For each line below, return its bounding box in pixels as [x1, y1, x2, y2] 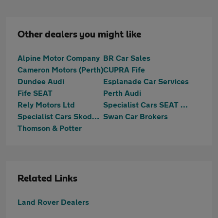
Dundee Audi [18, 76, 64, 86]
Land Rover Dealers [18, 197, 89, 206]
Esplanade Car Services [103, 76, 189, 86]
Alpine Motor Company [18, 53, 100, 62]
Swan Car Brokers [103, 111, 168, 121]
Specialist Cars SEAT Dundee [181, 100, 188, 109]
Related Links [18, 174, 77, 183]
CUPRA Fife [103, 65, 145, 74]
